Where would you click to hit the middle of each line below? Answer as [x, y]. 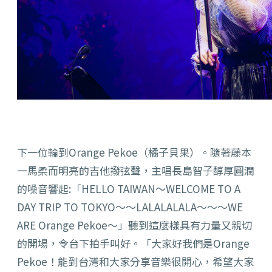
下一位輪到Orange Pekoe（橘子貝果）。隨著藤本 [134, 152]
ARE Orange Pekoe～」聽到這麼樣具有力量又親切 [134, 225]
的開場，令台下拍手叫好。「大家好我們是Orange [133, 243]
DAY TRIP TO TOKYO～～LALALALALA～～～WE [130, 207]
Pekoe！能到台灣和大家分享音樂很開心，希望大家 [135, 262]
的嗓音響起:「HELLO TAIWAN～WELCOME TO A [129, 189]
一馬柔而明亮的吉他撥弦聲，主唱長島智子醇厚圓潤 [136, 171]
